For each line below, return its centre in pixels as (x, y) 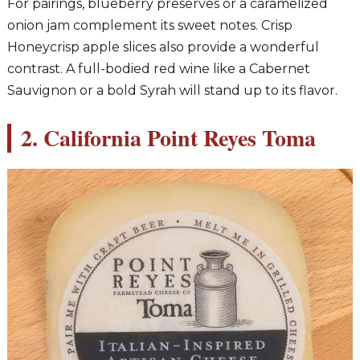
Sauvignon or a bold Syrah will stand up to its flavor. (172, 90)
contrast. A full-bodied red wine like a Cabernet (158, 68)
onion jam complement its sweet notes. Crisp (149, 25)
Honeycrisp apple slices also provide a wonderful (163, 47)
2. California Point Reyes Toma (168, 137)
